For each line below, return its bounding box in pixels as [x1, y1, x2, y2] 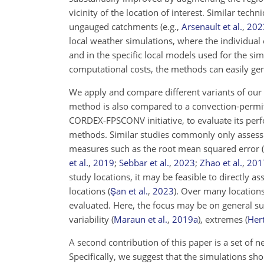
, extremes [200, 213, 245, 225]
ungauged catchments [69, 21, 160, 32]
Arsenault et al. [181, 21, 242, 32]
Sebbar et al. [119, 157, 169, 169]
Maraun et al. [114, 213, 167, 225]
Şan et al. [110, 185, 148, 197]
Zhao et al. [200, 157, 242, 169]
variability [69, 213, 111, 225]
